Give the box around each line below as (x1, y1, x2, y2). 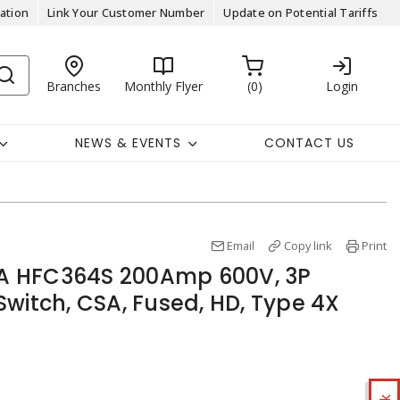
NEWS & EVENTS (74, 133, 181, 152)
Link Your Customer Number (47, 4, 205, 21)
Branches (46, 77, 102, 95)
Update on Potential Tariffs (223, 4, 378, 21)
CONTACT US (264, 133, 355, 152)
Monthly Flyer (123, 77, 203, 95)
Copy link (284, 237, 332, 254)
